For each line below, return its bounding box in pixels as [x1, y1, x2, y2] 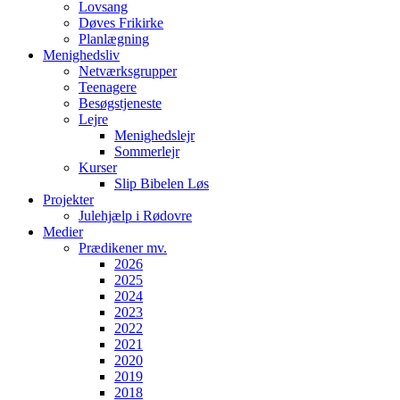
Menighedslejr [114, 127, 195, 143]
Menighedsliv [43, 46, 120, 62]
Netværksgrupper [79, 62, 177, 79]
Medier [43, 223, 83, 239]
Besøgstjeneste [79, 95, 162, 111]
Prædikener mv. [79, 239, 167, 255]
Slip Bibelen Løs [114, 175, 209, 191]
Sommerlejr [114, 143, 179, 159]
